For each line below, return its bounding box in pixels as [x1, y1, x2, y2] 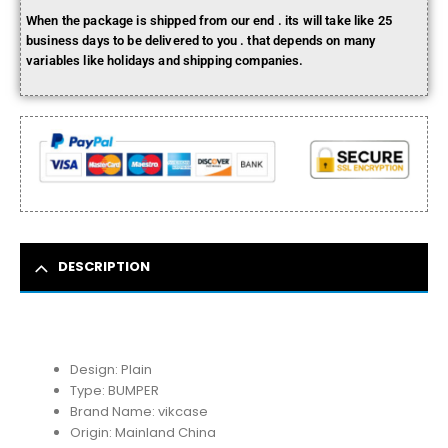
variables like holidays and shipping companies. [26, 53, 304, 69]
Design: [69, 359, 121, 379]
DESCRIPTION [58, 256, 150, 276]
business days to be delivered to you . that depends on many [26, 33, 376, 49]
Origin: [69, 422, 115, 442]
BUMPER [107, 380, 159, 400]
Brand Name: [69, 401, 158, 421]
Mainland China [114, 422, 216, 442]
